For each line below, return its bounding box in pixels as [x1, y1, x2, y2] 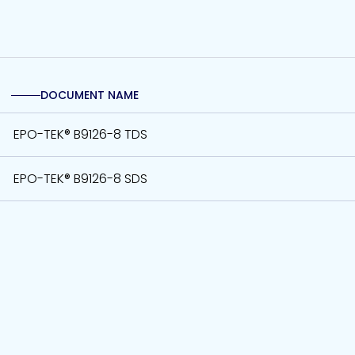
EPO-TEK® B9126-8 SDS [13, 169, 147, 188]
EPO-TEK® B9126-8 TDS [13, 125, 147, 144]
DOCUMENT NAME [40, 87, 139, 103]
